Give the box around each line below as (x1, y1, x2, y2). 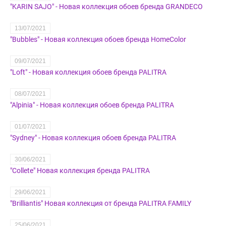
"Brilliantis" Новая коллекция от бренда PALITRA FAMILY (10, 199, 191, 208)
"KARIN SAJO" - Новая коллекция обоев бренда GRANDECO (10, 3, 203, 11)
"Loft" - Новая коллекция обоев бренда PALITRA (10, 68, 166, 77)
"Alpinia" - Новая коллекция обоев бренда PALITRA (10, 101, 174, 109)
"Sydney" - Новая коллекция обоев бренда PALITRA (10, 134, 176, 142)
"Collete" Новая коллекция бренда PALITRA (10, 166, 150, 175)
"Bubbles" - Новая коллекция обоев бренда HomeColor (10, 35, 186, 44)
